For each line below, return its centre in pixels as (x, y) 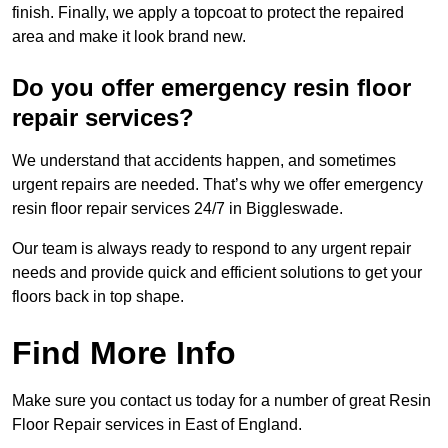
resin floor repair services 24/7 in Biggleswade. (179, 209)
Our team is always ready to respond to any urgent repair (211, 249)
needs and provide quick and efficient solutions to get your (217, 273)
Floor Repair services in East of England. (157, 425)
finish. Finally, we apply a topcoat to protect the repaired (208, 13)
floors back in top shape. (98, 297)
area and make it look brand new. (129, 37)
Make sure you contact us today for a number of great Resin (221, 401)
